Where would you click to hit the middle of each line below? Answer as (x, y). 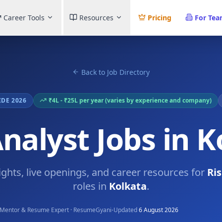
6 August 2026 (159, 210)
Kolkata (128, 186)
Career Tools (24, 17)
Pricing (159, 17)
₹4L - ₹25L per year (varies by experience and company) (130, 100)
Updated (125, 210)
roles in (91, 186)
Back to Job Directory (115, 72)
